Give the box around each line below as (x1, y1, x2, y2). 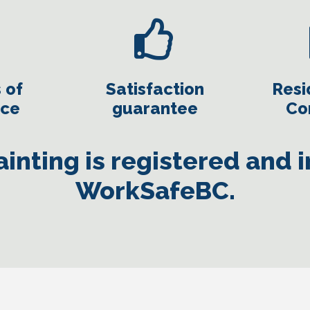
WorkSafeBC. (75, 176, 235, 205)
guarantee (111, 98, 198, 118)
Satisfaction (105, 79, 204, 99)
